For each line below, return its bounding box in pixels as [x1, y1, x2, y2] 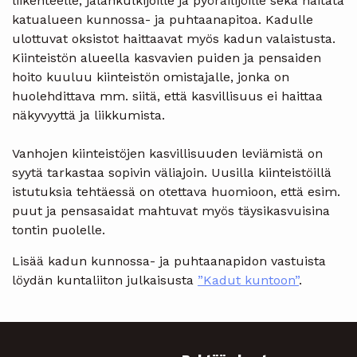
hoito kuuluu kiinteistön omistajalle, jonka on [12, 69, 289, 84]
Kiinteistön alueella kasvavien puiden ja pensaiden [12, 50, 321, 65]
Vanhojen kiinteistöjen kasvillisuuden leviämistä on [12, 146, 323, 161]
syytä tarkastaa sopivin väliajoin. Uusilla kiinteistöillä [12, 165, 331, 180]
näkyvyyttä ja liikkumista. [12, 108, 165, 123]
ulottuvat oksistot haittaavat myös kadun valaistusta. [12, 31, 335, 46]
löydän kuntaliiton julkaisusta [12, 273, 198, 288]
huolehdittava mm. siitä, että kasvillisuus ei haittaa [12, 88, 323, 104]
